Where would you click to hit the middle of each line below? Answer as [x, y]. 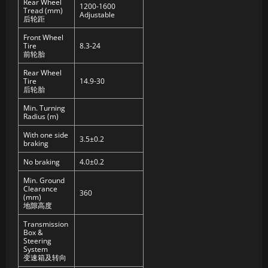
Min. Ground [44, 180]
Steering [37, 241]
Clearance [40, 189]
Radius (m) [41, 116]
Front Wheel [43, 37]
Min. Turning [44, 108]
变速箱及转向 [45, 258]
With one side [46, 135]
